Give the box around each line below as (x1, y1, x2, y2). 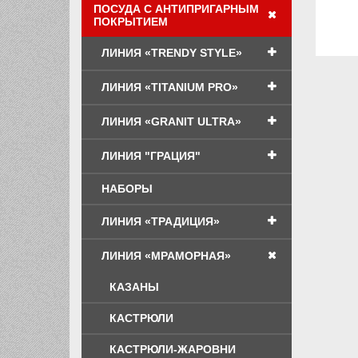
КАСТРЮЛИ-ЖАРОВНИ (109, 342, 236, 356)
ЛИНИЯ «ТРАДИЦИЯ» (101, 214, 220, 228)
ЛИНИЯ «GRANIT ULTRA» (101, 114, 241, 128)
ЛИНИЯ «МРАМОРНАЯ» (101, 249, 231, 262)
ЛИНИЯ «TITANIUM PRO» (101, 80, 238, 93)
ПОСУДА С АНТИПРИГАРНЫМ (93, 2, 259, 15)
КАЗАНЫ (109, 280, 159, 293)
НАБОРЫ (101, 181, 153, 195)
